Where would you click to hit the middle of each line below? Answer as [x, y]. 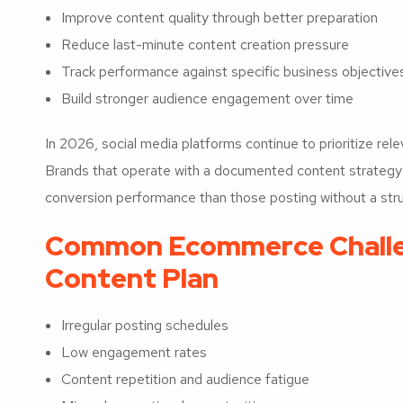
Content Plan [132, 278]
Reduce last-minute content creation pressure [205, 44]
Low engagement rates [134, 352]
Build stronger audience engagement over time [207, 98]
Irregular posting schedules [145, 325]
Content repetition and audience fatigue [185, 379]
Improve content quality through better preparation [219, 17]
